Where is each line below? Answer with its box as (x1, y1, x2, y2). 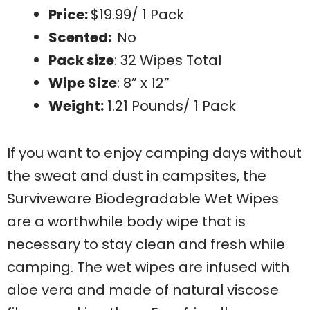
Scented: (48, 27, 117, 47)
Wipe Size (48, 73, 117, 93)
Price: (48, 4, 91, 24)
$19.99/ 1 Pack (91, 4, 184, 24)
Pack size (48, 50, 114, 70)
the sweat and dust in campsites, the (7, 165, 266, 185)
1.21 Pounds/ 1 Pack (104, 95, 236, 116)
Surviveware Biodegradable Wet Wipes (7, 188, 279, 208)
